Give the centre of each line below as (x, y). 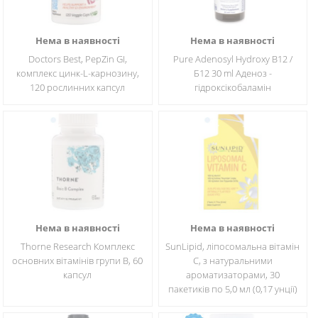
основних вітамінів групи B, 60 (78, 261)
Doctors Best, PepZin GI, (77, 59)
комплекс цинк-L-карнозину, (77, 73)
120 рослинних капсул (78, 87)
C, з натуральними (232, 261)
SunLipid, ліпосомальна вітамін (233, 246)
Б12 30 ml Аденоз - (232, 73)
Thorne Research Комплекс (77, 246)
